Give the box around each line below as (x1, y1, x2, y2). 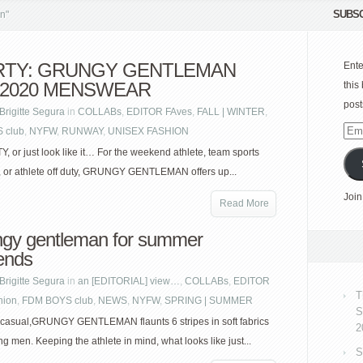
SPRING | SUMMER (164, 295, 253, 306)
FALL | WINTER (197, 106, 265, 117)
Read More (220, 198, 269, 209)
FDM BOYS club (22, 295, 93, 306)
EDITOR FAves (126, 106, 192, 117)
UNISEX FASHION (108, 126, 189, 137)
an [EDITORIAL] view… (78, 275, 180, 287)
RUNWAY (62, 126, 103, 137)
